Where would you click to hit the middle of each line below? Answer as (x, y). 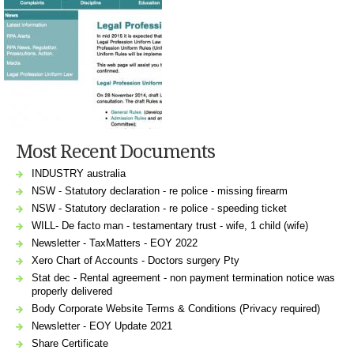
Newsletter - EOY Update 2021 (102, 326)
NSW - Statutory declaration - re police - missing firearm (160, 190)
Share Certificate (70, 343)
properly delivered (72, 291)
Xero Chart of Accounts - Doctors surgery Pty (136, 260)
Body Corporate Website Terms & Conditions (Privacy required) (176, 308)
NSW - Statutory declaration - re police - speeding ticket (159, 208)
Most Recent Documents (115, 151)
